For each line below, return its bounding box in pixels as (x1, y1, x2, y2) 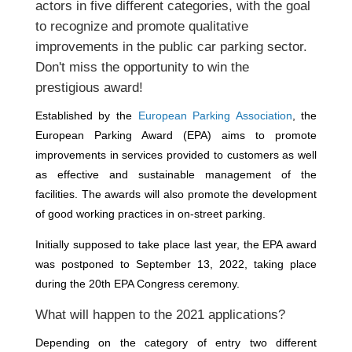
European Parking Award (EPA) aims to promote (35, 129, 317, 141)
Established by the (35, 109, 138, 122)
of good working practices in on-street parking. (35, 207, 266, 220)
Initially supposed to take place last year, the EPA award (35, 238, 317, 251)
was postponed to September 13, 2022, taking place (35, 258, 317, 270)
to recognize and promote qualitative (35, 19, 248, 34)
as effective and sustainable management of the (35, 168, 317, 181)
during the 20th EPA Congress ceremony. (35, 277, 240, 290)
